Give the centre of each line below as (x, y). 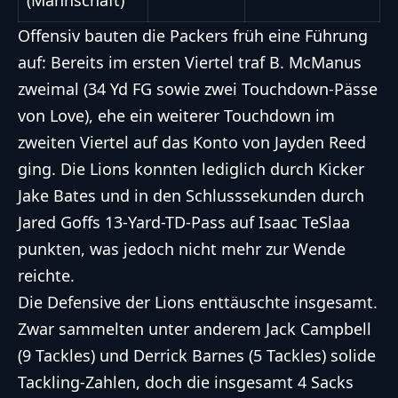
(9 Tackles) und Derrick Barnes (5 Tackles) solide (197, 356)
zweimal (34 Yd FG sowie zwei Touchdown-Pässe (198, 89)
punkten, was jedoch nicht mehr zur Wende (182, 249)
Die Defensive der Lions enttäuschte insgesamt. (198, 302)
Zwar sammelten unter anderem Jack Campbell (195, 329)
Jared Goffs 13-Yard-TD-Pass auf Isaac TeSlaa (184, 223)
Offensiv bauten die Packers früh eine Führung (193, 36)
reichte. (46, 276)
